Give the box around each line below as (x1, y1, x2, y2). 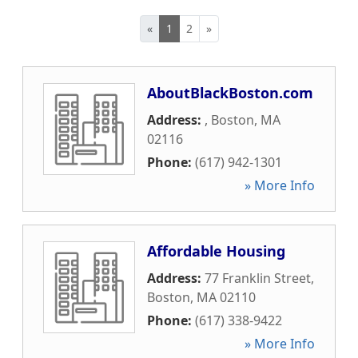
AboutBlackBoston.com (147, 83, 313, 102)
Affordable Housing (147, 241, 285, 261)
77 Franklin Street (205, 269, 311, 287)
